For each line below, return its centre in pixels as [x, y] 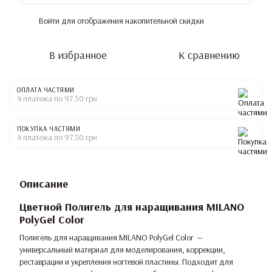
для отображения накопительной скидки [132, 21]
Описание [44, 184]
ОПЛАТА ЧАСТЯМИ [46, 90]
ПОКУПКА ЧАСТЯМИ [49, 129]
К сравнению [209, 55]
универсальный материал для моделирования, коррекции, [122, 249]
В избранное [78, 55]
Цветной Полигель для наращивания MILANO [132, 207]
